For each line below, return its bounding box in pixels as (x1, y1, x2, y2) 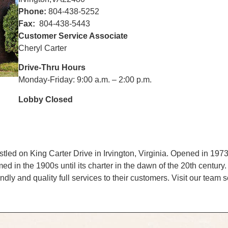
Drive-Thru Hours (18, 63, 85, 72)
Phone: (18, 7, 46, 16)
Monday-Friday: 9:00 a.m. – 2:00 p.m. (18, 75, 152, 84)
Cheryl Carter (18, 43, 67, 52)
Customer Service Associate (18, 31, 128, 40)
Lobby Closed (18, 95, 73, 104)
